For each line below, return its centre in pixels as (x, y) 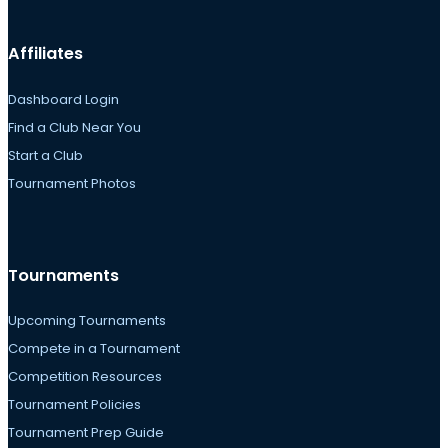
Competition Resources (85, 377)
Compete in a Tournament (94, 349)
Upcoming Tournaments (87, 321)
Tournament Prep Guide (86, 433)
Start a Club (45, 155)
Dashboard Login (63, 99)
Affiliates (45, 54)
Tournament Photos (72, 183)
